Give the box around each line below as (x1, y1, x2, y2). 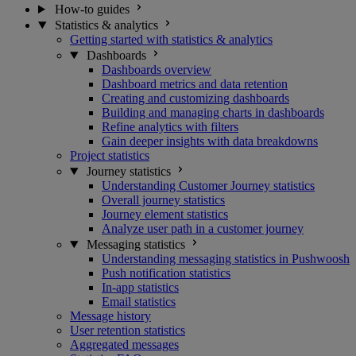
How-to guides (54, 2, 130, 16)
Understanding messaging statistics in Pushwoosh (102, 252, 350, 265)
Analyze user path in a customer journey (102, 222, 304, 235)
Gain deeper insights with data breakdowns (102, 134, 318, 148)
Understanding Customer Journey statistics (102, 179, 315, 192)
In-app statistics (102, 281, 179, 294)
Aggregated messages (70, 338, 179, 351)
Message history (70, 309, 151, 323)
